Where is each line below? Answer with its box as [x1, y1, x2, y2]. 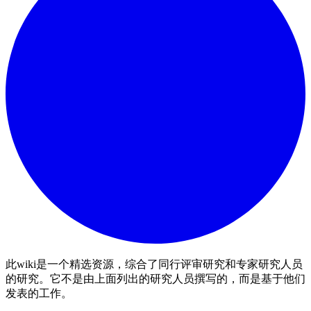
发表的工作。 [6, 287, 72, 300]
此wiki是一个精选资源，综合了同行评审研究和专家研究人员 [6, 258, 303, 271]
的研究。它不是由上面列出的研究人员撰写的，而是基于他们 [6, 273, 305, 285]
